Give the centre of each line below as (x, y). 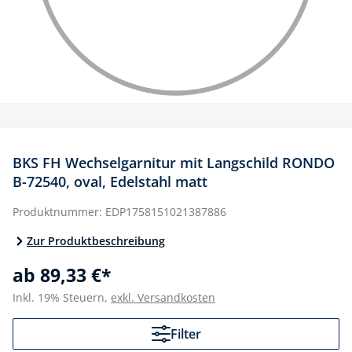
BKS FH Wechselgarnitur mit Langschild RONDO (174, 163)
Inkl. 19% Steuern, (62, 297)
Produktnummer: (57, 212)
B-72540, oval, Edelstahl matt (110, 181)
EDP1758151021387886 (166, 212)
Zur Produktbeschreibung (96, 241)
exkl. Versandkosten (163, 297)
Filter (185, 334)
